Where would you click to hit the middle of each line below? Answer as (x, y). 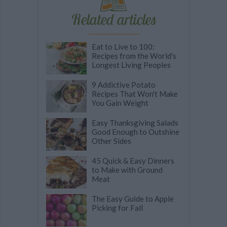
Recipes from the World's (134, 56)
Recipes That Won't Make (135, 94)
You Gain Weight (120, 103)
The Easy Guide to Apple (133, 199)
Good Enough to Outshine (136, 132)
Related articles (113, 20)
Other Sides (111, 141)
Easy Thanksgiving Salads (135, 123)
